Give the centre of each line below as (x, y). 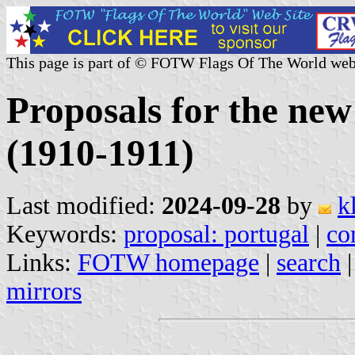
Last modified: (84, 205)
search (309, 262)
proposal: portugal (216, 234)
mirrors (44, 291)
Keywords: (65, 234)
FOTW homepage (168, 262)
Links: (42, 262)
